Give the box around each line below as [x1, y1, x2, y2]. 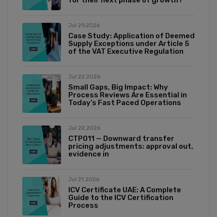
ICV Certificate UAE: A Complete [68, 186, 181, 195]
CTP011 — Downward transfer [68, 134, 174, 143]
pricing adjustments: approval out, [68, 142, 193, 151]
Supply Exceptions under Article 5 [68, 39, 189, 48]
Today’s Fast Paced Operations [68, 98, 181, 108]
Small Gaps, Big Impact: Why [68, 83, 168, 92]
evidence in [68, 150, 109, 159]
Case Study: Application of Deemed [68, 31, 195, 41]
